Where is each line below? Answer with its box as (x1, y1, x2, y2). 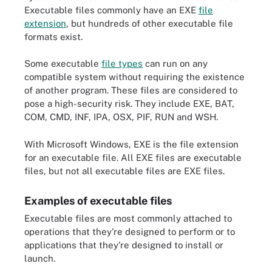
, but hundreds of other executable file (66, 18, 233, 29)
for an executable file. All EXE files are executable (24, 152, 242, 163)
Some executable (24, 58, 101, 69)
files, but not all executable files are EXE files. (24, 165, 225, 176)
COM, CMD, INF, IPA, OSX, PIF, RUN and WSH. (24, 112, 218, 122)
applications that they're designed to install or (24, 239, 223, 250)
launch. (24, 253, 55, 263)
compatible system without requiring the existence (24, 72, 245, 82)
